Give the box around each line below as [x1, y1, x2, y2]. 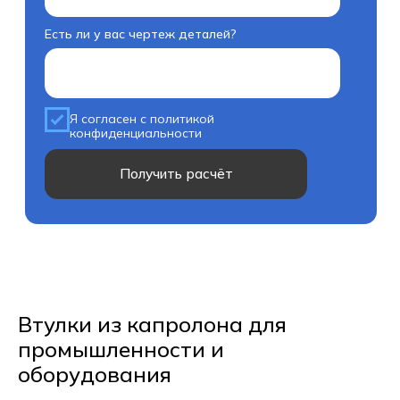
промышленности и [18, 336, 224, 362]
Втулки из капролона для [18, 311, 287, 337]
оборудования [18, 361, 171, 387]
